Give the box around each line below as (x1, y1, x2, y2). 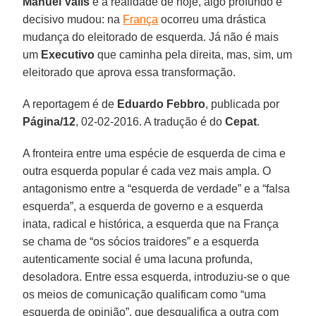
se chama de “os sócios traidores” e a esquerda (23, 235, 260, 248)
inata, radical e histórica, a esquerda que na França (23, 217, 279, 230)
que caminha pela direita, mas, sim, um (95, 48, 293, 61)
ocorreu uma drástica (158, 13, 267, 25)
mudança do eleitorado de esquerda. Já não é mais (23, 30, 279, 43)
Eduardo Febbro (117, 97, 206, 110)
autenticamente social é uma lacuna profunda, (23, 253, 253, 265)
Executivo (41, 48, 95, 61)
